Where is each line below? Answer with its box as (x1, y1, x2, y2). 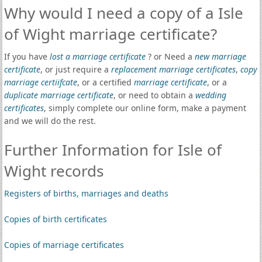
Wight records (4, 160, 104, 181)
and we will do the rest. (4, 115, 96, 126)
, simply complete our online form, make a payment (43, 102, 246, 113)
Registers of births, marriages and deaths (4, 188, 168, 199)
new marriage (194, 51, 246, 62)
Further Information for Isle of (4, 139, 222, 160)
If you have (4, 51, 50, 62)
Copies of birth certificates (4, 213, 107, 225)
